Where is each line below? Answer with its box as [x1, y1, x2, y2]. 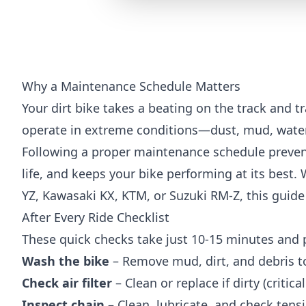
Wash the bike [22, 252, 109, 269]
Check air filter [22, 274, 112, 291]
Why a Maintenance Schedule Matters [22, 77, 240, 94]
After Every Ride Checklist [22, 208, 169, 225]
